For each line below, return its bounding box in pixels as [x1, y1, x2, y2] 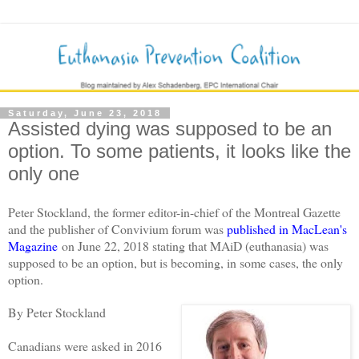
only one [8, 163, 79, 185]
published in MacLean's [227, 220, 347, 237]
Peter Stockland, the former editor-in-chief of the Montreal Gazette [8, 203, 341, 220]
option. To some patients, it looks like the [8, 140, 351, 163]
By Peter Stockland [8, 303, 106, 321]
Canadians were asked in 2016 [8, 337, 162, 354]
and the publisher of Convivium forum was [8, 220, 227, 237]
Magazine [8, 236, 58, 254]
